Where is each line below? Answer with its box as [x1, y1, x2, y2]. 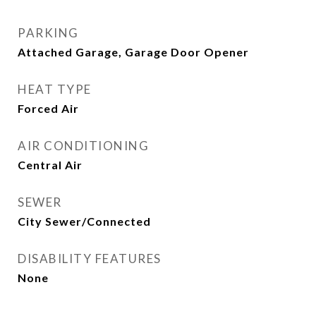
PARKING [18, 25, 79, 40]
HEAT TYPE [18, 82, 92, 97]
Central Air [18, 158, 83, 171]
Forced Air [18, 102, 79, 115]
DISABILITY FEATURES [18, 251, 162, 266]
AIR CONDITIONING [18, 138, 149, 153]
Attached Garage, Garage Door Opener [18, 45, 249, 59]
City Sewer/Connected [18, 214, 151, 228]
